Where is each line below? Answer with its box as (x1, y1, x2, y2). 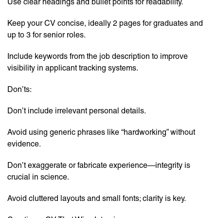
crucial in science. (7, 172, 69, 182)
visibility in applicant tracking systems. (7, 63, 138, 73)
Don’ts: (7, 85, 32, 94)
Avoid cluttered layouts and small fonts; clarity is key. (7, 194, 186, 203)
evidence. (7, 139, 41, 149)
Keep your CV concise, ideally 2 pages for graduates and (7, 18, 203, 28)
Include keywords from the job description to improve (7, 52, 188, 61)
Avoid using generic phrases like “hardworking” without (7, 127, 195, 137)
